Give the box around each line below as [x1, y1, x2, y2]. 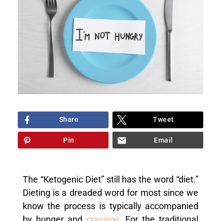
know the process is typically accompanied [22, 201, 199, 211]
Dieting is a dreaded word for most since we [22, 187, 199, 198]
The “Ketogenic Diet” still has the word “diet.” [22, 174, 199, 184]
